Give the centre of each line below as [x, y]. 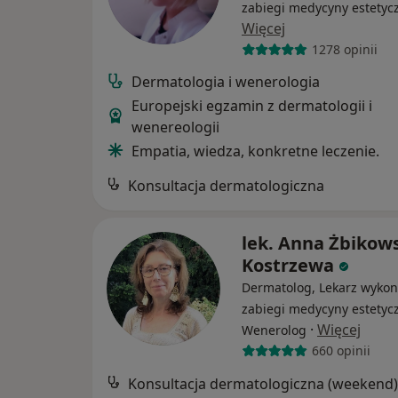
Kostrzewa [288, 265]
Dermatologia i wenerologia [226, 81]
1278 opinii [344, 50]
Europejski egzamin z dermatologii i [252, 105]
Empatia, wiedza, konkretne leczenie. [255, 151]
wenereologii [175, 127]
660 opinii [341, 351]
